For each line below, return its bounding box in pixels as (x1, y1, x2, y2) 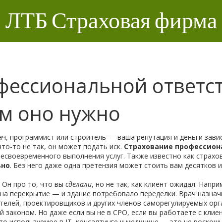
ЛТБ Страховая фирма (5, 7, 217, 35)
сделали (65, 179, 92, 189)
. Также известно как (123, 151, 196, 161)
